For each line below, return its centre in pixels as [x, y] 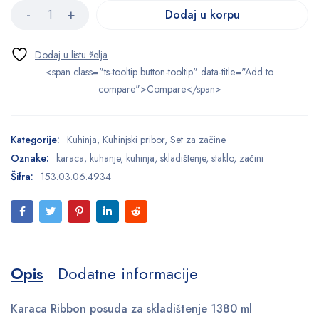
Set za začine [198, 139]
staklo [223, 158]
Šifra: [22, 176]
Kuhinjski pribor [134, 139]
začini [251, 158]
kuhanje [105, 158]
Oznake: [30, 158]
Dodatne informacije [128, 273]
